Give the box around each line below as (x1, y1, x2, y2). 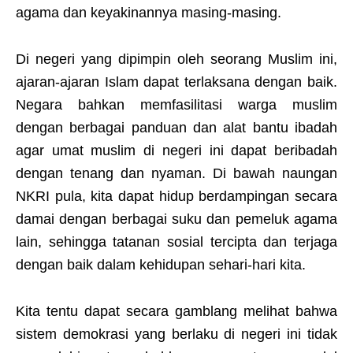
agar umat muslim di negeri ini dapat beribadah (16, 143, 337, 159)
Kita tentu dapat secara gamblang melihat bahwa (16, 303, 337, 320)
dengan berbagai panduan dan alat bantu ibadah (16, 120, 337, 136)
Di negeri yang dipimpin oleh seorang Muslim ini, (16, 51, 337, 68)
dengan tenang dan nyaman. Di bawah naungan (16, 165, 337, 182)
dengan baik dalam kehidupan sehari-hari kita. (16, 257, 306, 273)
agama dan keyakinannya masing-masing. (16, 5, 281, 21)
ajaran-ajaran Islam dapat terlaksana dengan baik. (16, 74, 337, 91)
